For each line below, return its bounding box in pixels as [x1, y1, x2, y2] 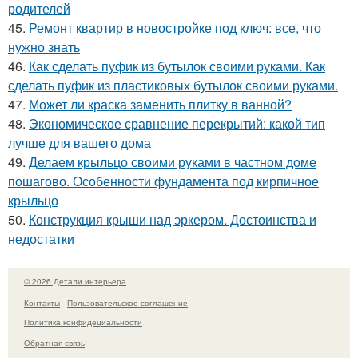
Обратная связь [24, 337, 85, 348]
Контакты [24, 296, 60, 308]
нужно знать [8, 38, 80, 56]
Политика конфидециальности [24, 316, 142, 328]
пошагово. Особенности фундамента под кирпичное [8, 172, 319, 190]
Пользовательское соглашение [67, 296, 188, 308]
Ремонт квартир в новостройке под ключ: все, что [29, 18, 321, 37]
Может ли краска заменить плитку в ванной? [29, 95, 292, 113]
